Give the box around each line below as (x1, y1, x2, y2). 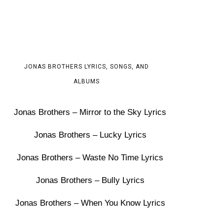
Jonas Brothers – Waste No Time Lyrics (17, 153, 164, 162)
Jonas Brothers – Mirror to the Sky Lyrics (14, 108, 167, 117)
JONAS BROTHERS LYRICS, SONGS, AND (24, 63, 149, 70)
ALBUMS (73, 78, 100, 85)
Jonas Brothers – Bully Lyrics (36, 176, 145, 185)
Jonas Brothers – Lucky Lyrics (34, 130, 147, 140)
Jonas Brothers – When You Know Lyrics (15, 198, 165, 208)
